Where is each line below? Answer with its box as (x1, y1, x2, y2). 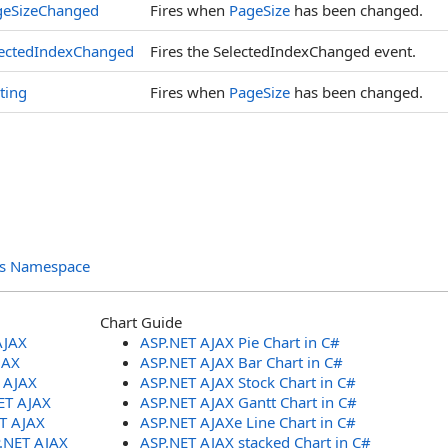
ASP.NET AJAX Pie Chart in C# (140, 332, 340, 352)
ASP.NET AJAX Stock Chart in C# (140, 372, 356, 392)
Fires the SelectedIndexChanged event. (150, 41, 416, 61)
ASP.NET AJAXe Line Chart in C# (140, 412, 356, 432)
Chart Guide (100, 312, 182, 332)
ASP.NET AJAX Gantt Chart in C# (140, 392, 357, 412)
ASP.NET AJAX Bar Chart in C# (140, 352, 343, 372)
